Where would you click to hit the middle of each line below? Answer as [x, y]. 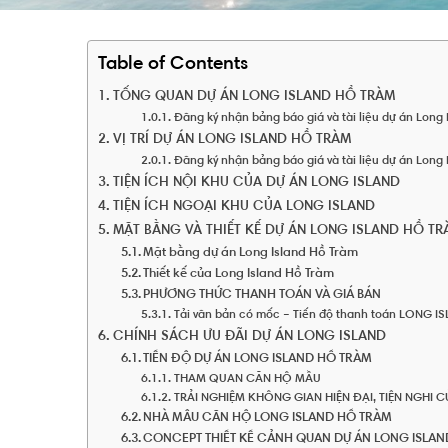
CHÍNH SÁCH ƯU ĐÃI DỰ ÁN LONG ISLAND [249, 337]
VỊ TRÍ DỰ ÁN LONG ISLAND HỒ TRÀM [231, 140]
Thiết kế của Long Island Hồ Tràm [239, 274]
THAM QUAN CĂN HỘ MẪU [247, 379]
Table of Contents [173, 64]
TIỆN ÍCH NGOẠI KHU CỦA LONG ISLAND [243, 207]
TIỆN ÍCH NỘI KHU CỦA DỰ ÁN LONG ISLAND [256, 183]
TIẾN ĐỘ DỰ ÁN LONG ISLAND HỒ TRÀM [258, 359]
